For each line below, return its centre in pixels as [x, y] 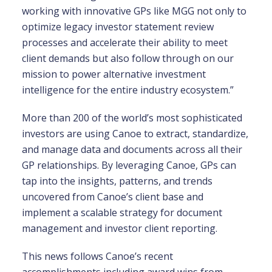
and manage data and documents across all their [132, 149]
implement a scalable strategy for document [122, 212]
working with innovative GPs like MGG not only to [134, 11]
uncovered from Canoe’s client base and [112, 197]
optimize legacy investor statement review [117, 27]
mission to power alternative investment [114, 74]
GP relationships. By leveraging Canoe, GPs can [129, 165]
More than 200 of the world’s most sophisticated [132, 118]
